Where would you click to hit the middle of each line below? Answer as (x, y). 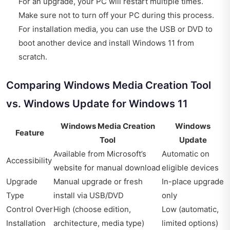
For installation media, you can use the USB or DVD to (116, 29)
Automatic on (186, 154)
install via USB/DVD (89, 195)
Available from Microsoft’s (100, 154)
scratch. (33, 56)
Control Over (30, 209)
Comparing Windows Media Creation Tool (109, 85)
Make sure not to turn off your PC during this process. (116, 15)
